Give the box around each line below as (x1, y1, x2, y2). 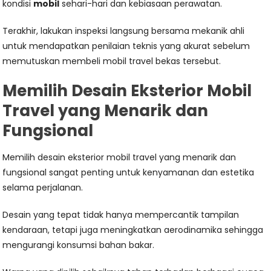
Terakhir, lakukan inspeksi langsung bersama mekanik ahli (2, 24, 245, 37)
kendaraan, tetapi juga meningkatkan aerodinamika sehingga (2, 223, 264, 236)
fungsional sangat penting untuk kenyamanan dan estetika (2, 166, 255, 178)
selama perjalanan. (2, 181, 83, 194)
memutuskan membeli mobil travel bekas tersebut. (2, 54, 221, 67)
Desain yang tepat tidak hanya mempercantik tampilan (2, 208, 240, 221)
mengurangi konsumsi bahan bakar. (2, 238, 155, 251)
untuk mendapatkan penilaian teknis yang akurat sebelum (2, 39, 250, 52)
